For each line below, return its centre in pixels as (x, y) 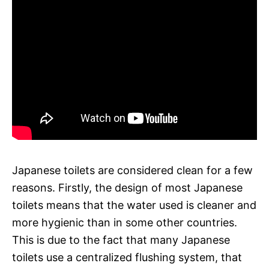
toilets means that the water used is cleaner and (134, 205)
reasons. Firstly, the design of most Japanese (127, 187)
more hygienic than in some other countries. (125, 222)
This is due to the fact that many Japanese (121, 240)
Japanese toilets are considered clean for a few (132, 170)
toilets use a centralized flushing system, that (127, 257)
